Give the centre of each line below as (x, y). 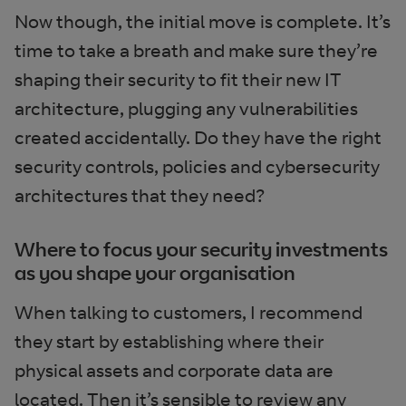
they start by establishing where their (169, 341)
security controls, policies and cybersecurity (197, 166)
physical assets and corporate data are (174, 370)
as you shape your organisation (155, 272)
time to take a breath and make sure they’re (196, 50)
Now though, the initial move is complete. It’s (203, 21)
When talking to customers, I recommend (188, 312)
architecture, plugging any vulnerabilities (186, 108)
